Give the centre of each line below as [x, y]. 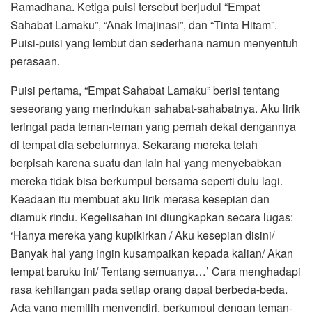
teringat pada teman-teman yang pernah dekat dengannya [153, 127]
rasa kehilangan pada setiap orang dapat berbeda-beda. [149, 290]
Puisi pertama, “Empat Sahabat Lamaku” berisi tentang [145, 91]
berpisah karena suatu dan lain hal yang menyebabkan [146, 163]
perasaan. [35, 61]
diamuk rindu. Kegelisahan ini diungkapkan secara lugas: [152, 217]
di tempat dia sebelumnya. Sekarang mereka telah [134, 145]
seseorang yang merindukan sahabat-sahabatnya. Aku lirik [155, 109]
